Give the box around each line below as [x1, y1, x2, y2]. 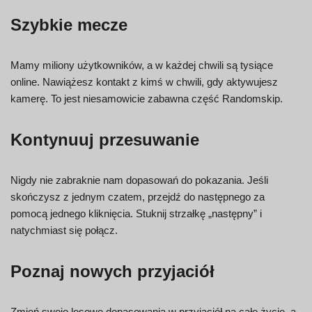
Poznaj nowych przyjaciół [10, 262, 214, 281]
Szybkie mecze [10, 15, 127, 35]
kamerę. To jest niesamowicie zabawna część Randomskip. [10, 93, 283, 105]
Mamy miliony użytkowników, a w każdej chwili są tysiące [10, 59, 273, 72]
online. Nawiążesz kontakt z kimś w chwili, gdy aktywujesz [10, 76, 278, 88]
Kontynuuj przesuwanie [10, 130, 199, 150]
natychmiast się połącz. [10, 224, 118, 237]
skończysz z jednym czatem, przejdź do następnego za [10, 191, 265, 203]
